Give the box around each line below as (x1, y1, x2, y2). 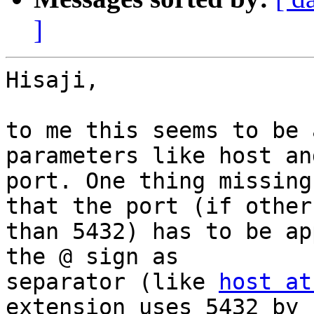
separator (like (6, 269, 219, 295)
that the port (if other (6, 193, 312, 219)
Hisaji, (6, 67, 99, 93)
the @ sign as (6, 244, 179, 270)
